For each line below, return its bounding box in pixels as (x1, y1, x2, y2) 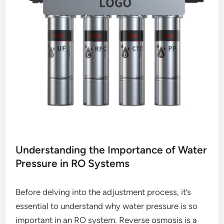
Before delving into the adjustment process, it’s (15, 186, 191, 197)
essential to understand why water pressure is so (15, 200, 198, 211)
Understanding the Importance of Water (15, 143, 207, 156)
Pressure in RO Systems (15, 156, 130, 169)
